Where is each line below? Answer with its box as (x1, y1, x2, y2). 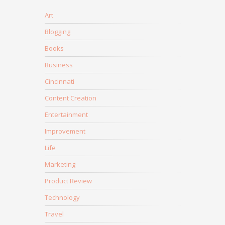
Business (45, 60, 73, 70)
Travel (45, 209, 64, 219)
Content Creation (45, 93, 96, 103)
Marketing (45, 160, 75, 169)
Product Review (45, 176, 92, 186)
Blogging (45, 27, 70, 37)
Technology (45, 193, 80, 202)
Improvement (45, 127, 85, 136)
